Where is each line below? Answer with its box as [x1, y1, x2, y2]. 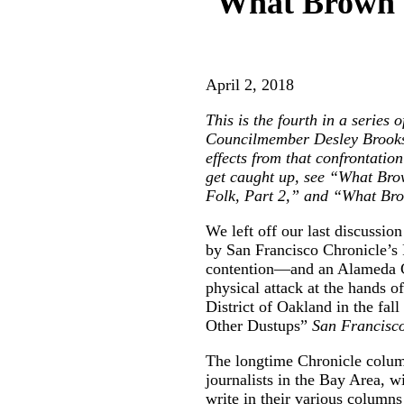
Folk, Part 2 [206, 187, 286, 205]
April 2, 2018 [206, 76, 294, 94]
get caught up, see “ [206, 168, 338, 186]
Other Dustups [206, 317, 300, 335]
